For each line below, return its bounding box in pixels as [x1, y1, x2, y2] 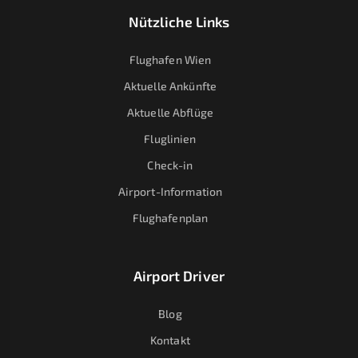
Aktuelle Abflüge [126, 105, 213, 120]
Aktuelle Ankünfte [123, 79, 217, 93]
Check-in [147, 158, 193, 173]
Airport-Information [117, 185, 223, 199]
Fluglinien [144, 132, 197, 146]
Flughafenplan [132, 211, 209, 225]
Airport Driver [133, 267, 225, 285]
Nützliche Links [128, 13, 230, 31]
